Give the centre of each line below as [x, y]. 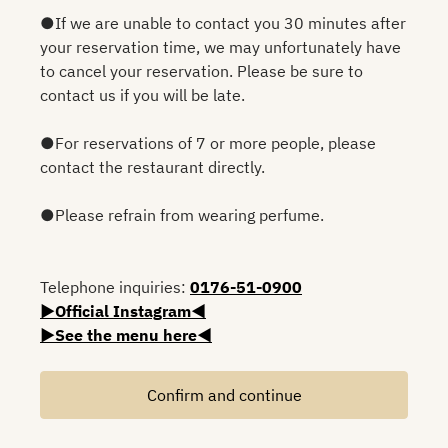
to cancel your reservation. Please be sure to [201, 70]
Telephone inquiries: [115, 286]
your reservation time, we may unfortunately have [220, 46]
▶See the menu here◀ [126, 334]
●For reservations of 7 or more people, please [208, 142]
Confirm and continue [224, 394]
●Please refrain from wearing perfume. [182, 214]
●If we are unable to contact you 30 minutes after [223, 22]
